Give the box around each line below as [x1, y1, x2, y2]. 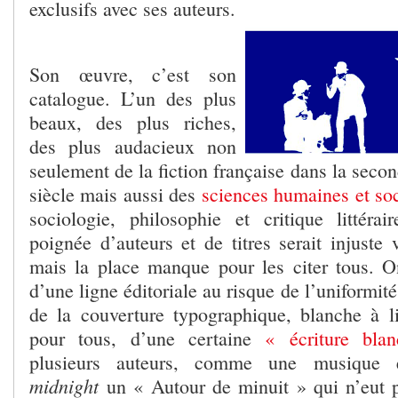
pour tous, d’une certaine [29, 325, 266, 352]
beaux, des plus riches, [29, 109, 236, 136]
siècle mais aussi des [29, 181, 202, 208]
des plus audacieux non [29, 133, 236, 160]
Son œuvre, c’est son [29, 61, 236, 88]
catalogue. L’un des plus [29, 85, 236, 112]
